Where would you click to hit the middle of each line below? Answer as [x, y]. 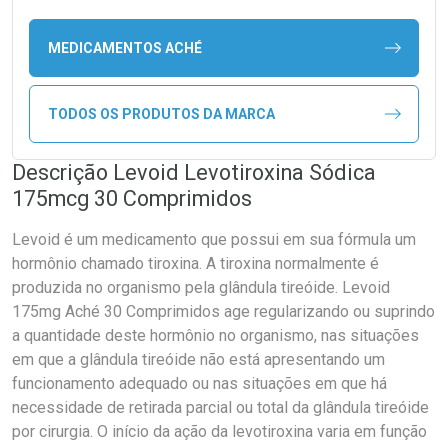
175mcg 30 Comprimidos [132, 198]
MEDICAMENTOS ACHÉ [124, 47]
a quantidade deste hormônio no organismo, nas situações [215, 335]
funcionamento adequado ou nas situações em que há [199, 383]
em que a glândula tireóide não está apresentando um [198, 359]
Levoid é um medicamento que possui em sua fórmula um [214, 239]
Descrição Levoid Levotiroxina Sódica [194, 172]
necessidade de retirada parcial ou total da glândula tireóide [220, 407]
